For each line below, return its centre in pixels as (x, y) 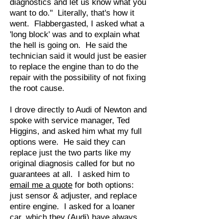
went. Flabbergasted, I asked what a (77, 24)
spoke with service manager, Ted (70, 120)
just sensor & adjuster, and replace (73, 196)
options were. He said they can (67, 142)
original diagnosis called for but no (72, 164)
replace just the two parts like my (70, 153)
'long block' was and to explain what (75, 34)
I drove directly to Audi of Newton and (78, 110)
